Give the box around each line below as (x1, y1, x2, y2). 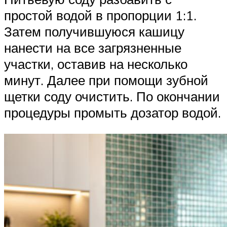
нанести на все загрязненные (4, 40, 181, 56)
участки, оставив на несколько (4, 56, 187, 72)
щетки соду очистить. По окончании (4, 88, 220, 105)
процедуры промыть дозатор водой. (4, 104, 221, 121)
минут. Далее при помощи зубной (4, 72, 208, 89)
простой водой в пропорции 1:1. (4, 7, 197, 24)
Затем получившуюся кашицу (4, 23, 184, 40)
